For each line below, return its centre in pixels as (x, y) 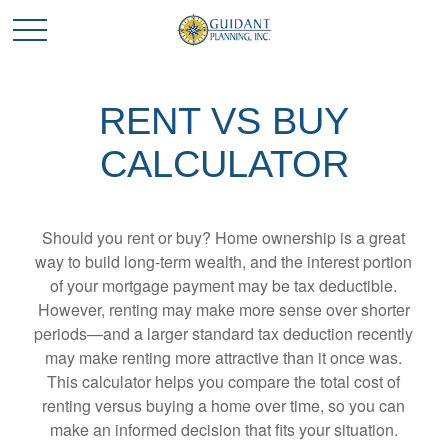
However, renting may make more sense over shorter (223, 309)
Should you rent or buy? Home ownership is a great (224, 237)
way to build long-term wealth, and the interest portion (224, 261)
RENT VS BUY (224, 121)
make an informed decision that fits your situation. (223, 429)
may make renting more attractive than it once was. (224, 357)
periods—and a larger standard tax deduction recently (224, 333)
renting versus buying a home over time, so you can (224, 405)
